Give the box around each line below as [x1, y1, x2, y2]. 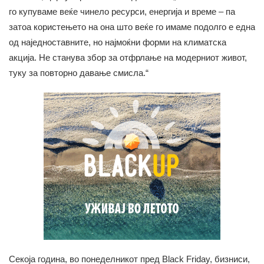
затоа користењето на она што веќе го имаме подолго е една [9, 21, 255, 32]
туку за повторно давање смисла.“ [9, 67, 148, 78]
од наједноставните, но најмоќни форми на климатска [9, 37, 226, 47]
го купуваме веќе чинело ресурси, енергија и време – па [9, 6, 235, 16]
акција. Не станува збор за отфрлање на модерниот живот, [9, 52, 247, 62]
